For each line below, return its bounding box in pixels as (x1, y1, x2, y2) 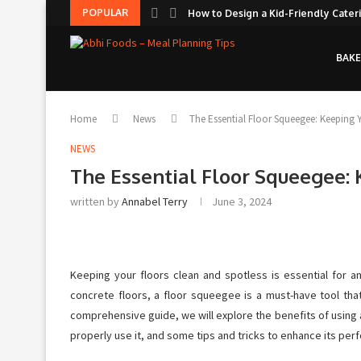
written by (70, 194, 122, 209)
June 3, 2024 (212, 194, 272, 209)
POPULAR (82, 6, 128, 19)
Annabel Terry (122, 194, 188, 209)
